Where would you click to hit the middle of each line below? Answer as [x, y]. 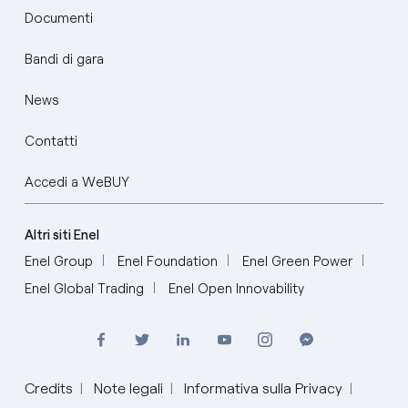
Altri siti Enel [61, 235]
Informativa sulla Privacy [263, 388]
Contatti [51, 142]
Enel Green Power [297, 261]
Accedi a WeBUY [76, 183]
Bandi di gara [64, 60]
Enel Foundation [167, 261]
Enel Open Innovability [236, 288]
